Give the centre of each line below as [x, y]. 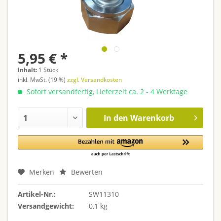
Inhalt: [28, 70]
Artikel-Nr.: [37, 194]
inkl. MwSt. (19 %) [42, 80]
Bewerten [86, 172]
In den [116, 118]
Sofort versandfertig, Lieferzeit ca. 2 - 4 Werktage [106, 92]
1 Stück [48, 70]
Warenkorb [152, 118]
